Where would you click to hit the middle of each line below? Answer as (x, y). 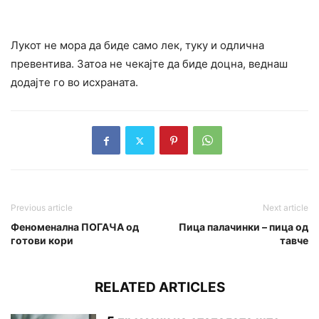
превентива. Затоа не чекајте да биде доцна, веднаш (149, 64)
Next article (286, 208)
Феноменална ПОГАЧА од (75, 227)
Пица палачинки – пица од (244, 227)
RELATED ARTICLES (159, 288)
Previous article (42, 208)
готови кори (42, 241)
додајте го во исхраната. (74, 83)
